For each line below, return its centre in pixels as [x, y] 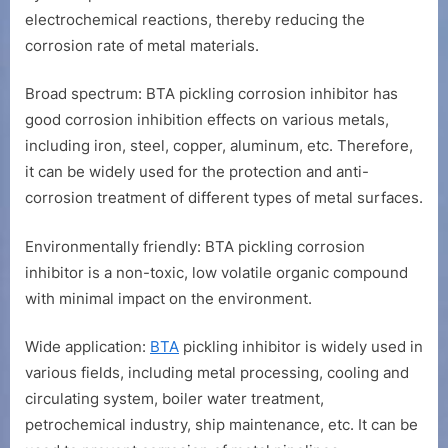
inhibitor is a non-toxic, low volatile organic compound [216, 272]
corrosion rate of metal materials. [142, 45]
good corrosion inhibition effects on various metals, [207, 120]
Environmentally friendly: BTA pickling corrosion [195, 246]
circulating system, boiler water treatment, [174, 399]
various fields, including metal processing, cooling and [217, 373]
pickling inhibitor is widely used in [301, 347]
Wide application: [87, 347]
